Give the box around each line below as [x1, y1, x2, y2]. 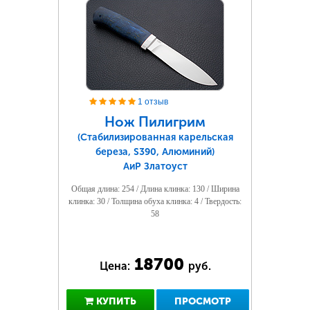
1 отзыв [138, 97, 168, 107]
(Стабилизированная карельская [77, 131, 233, 143]
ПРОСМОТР [174, 295, 231, 307]
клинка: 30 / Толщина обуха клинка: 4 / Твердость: [69, 197, 241, 206]
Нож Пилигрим [104, 113, 206, 130]
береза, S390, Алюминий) [95, 146, 215, 158]
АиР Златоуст [122, 161, 188, 172]
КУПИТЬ [93, 295, 136, 307]
